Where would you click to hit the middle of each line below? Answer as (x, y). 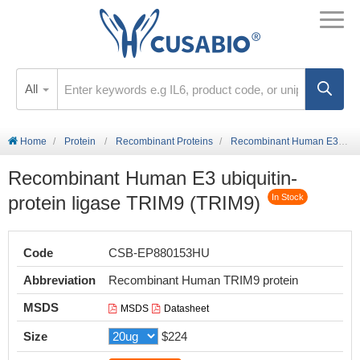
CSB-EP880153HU (159, 253)
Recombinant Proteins (164, 141)
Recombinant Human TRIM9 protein (203, 280)
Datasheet (186, 309)
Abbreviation (59, 280)
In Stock (288, 197)
